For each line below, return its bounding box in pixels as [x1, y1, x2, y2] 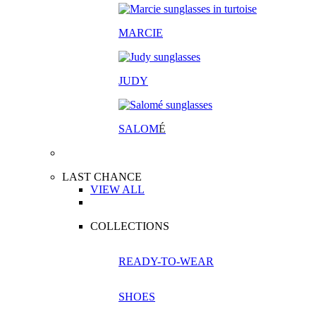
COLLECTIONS [90, 220, 169, 232]
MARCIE [119, 27, 163, 39]
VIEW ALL [90, 183, 145, 195]
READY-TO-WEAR [119, 255, 214, 267]
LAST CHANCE [62, 171, 142, 183]
